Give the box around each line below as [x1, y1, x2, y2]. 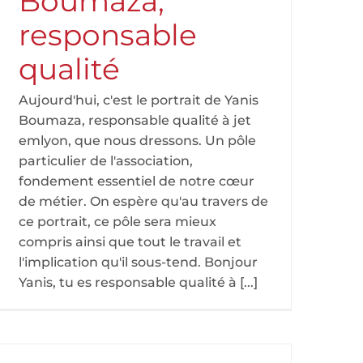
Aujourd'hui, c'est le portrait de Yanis [19, 92, 258, 108]
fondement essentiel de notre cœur [19, 173, 254, 189]
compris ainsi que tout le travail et [19, 234, 241, 250]
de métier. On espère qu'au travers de [19, 194, 268, 209]
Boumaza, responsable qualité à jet [19, 113, 251, 128]
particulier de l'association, [19, 153, 193, 169]
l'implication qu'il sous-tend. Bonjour [19, 254, 258, 270]
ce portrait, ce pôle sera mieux [19, 214, 216, 229]
